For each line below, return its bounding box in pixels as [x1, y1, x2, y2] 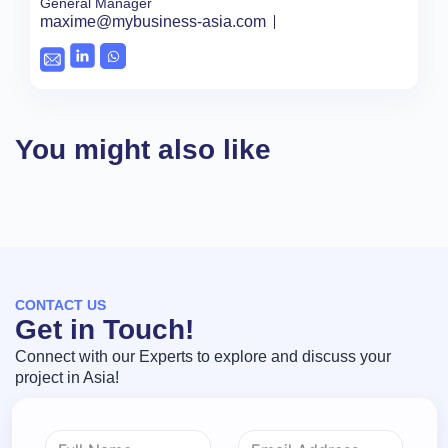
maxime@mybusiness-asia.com [40, 13, 266, 31]
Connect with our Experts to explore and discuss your [15, 347, 391, 365]
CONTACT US [15, 296, 106, 313]
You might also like [15, 133, 271, 165]
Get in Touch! [15, 313, 194, 345]
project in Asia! [15, 368, 119, 386]
